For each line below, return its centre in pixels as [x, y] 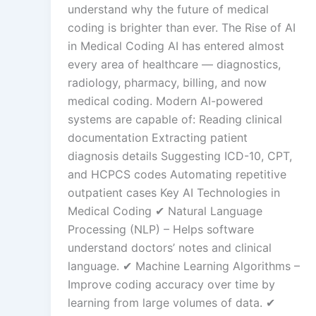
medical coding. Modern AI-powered [165, 101]
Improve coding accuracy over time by [171, 284]
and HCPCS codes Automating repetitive [177, 174]
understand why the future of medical [168, 9]
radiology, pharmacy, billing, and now [167, 82]
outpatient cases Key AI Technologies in [174, 192]
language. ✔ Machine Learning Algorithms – [184, 266]
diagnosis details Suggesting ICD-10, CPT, [180, 156]
